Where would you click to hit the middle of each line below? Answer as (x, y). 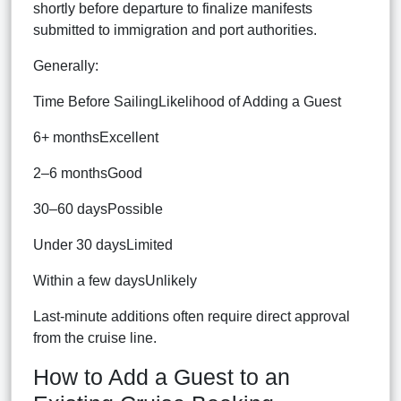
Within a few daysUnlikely (115, 280)
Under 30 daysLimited (103, 244)
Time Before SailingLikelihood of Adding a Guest (187, 101)
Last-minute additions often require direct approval (192, 316)
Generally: (66, 65)
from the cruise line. (95, 337)
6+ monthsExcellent (96, 137)
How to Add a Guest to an (162, 376)
